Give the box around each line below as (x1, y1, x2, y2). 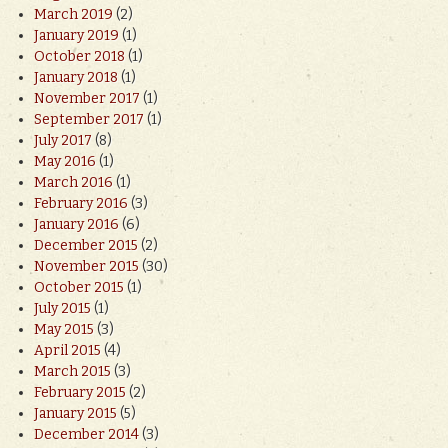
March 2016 (34, 173, 113, 191)
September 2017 (34, 110, 144, 128)
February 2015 (34, 383, 126, 401)
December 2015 (34, 236, 138, 254)
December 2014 (34, 425, 139, 443)
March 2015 (34, 362, 111, 380)
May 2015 (34, 320, 94, 338)
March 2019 (34, 5, 113, 23)
